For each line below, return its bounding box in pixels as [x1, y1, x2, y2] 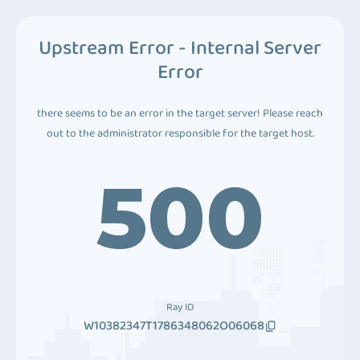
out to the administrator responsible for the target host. [46, 125, 314, 142]
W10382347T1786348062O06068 [83, 316, 264, 336]
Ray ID [166, 299, 194, 316]
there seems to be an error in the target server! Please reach [37, 104, 323, 122]
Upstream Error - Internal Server [39, 32, 321, 64]
